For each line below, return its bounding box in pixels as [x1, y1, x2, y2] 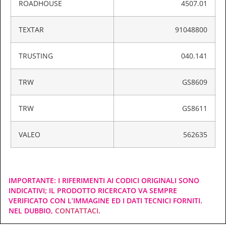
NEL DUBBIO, [9, 206, 55, 216]
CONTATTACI [55, 206, 98, 216]
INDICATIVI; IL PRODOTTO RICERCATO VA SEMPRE [9, 186, 177, 196]
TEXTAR [19, 25, 44, 35]
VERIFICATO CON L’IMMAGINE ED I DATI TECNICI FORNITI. [9, 196, 202, 206]
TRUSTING [19, 51, 53, 61]
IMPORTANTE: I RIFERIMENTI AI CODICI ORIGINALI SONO [9, 176, 199, 186]
